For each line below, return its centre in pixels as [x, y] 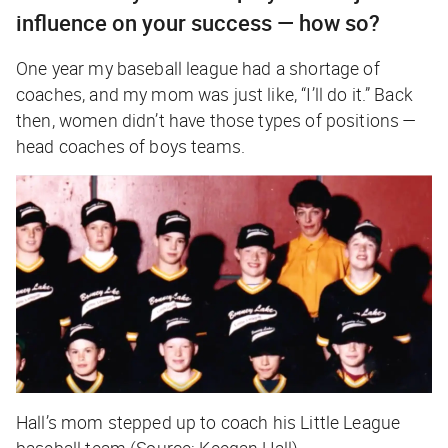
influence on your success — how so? [198, 23]
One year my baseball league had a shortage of [198, 68]
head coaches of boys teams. [131, 146]
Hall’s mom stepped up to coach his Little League [208, 422]
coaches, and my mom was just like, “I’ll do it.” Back [214, 94]
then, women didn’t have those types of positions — [217, 120]
